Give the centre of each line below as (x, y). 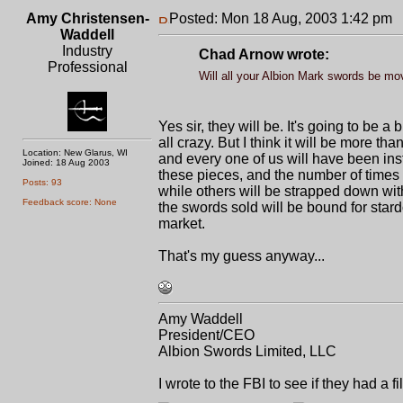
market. (182, 224)
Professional (87, 67)
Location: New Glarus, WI (75, 152)
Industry (87, 51)
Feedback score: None (70, 202)
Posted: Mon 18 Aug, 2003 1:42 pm (281, 18)
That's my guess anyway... (242, 256)
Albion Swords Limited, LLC (247, 351)
